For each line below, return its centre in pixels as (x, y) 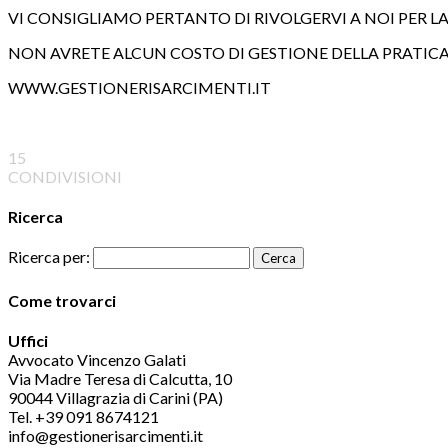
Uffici (28, 340)
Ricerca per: (49, 257)
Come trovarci (62, 300)
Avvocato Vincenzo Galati (97, 359)
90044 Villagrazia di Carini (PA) (115, 397)
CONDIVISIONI (65, 176)
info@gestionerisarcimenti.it (105, 435)
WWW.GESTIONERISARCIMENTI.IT (139, 87)
